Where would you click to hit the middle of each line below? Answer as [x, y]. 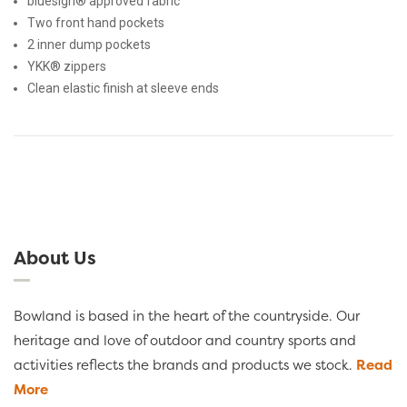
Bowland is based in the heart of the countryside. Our [187, 315]
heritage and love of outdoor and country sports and [185, 340]
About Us [55, 257]
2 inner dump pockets [89, 44]
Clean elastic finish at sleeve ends [123, 88]
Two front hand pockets [96, 22]
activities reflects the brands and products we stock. [185, 364]
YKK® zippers [67, 66]
